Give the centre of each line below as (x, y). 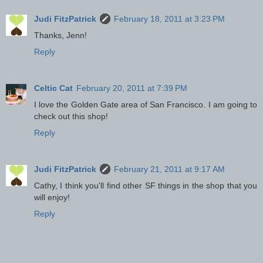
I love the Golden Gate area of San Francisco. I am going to (146, 104)
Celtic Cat (53, 88)
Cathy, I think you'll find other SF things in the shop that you (146, 185)
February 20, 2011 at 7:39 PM (132, 88)
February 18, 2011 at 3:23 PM (169, 18)
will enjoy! (52, 197)
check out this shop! (71, 116)
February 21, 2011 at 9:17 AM (169, 169)
